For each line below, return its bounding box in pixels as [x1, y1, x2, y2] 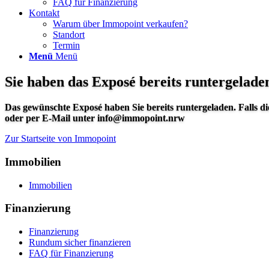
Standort [53, 29, 85, 40]
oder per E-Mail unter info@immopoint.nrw [5, 113, 185, 124]
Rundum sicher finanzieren [29, 237, 131, 248]
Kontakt [29, 8, 59, 19]
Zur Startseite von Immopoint [5, 133, 116, 144]
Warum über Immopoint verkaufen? [53, 19, 188, 29]
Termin [53, 40, 80, 51]
